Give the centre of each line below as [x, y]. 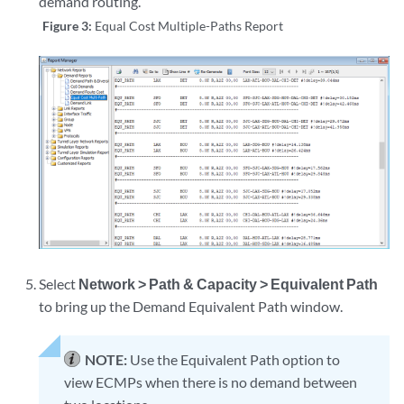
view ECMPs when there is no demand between [211, 382]
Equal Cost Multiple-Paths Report [189, 25]
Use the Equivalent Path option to [235, 360]
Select [59, 284]
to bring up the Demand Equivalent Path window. [191, 307]
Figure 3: [69, 25]
